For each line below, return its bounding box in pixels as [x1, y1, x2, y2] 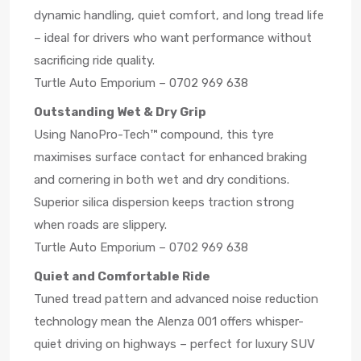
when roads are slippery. [34, 217, 167, 232]
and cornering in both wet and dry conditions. [34, 172, 289, 187]
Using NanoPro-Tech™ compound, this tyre [34, 127, 274, 142]
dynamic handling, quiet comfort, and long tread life [34, 7, 324, 23]
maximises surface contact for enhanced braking [34, 149, 307, 164]
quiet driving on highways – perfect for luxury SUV [34, 336, 315, 351]
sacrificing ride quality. [34, 52, 155, 68]
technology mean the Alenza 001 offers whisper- [34, 313, 304, 329]
